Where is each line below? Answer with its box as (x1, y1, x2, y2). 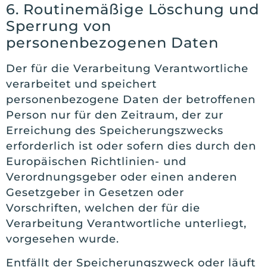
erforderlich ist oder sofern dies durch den (6, 139, 256, 153)
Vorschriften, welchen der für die (6, 201, 200, 215)
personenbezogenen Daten (6, 33, 219, 51)
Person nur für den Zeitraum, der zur (6, 108, 223, 122)
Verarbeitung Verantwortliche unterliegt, (6, 216, 247, 230)
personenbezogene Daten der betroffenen (6, 92, 256, 106)
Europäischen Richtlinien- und (6, 154, 187, 168)
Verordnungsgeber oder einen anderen (6, 170, 237, 184)
